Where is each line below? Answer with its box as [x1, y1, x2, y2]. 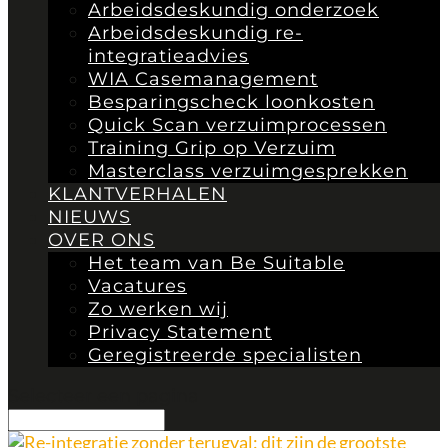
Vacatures [88, 275, 187, 297]
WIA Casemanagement [88, 68, 318, 90]
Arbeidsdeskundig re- [88, 22, 303, 44]
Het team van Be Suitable [88, 252, 345, 274]
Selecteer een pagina [8, 385, 199, 407]
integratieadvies [88, 45, 249, 67]
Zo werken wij [88, 298, 228, 320]
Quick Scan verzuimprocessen [88, 114, 387, 136]
